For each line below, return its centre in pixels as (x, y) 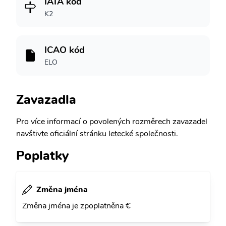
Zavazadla (46, 100)
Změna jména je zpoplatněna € (76, 206)
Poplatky (42, 156)
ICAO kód (65, 50)
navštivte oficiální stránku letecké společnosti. (97, 134)
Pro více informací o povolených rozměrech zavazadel (112, 122)
